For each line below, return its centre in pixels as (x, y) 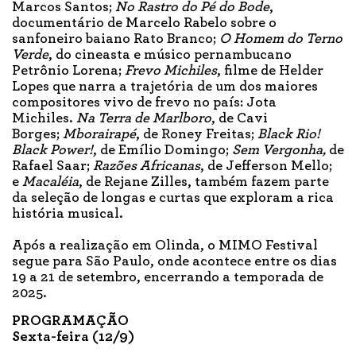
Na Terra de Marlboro (144, 118)
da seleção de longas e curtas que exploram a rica (173, 197)
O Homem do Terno (281, 39)
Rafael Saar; (52, 166)
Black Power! (52, 150)
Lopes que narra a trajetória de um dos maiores (165, 86)
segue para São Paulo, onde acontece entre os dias (174, 261)
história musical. (68, 213)
